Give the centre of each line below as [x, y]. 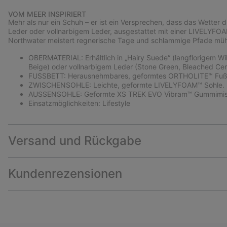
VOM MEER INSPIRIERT [47, 14]
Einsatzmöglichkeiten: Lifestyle [79, 103]
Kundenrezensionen [65, 173]
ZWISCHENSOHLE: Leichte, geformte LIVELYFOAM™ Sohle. [126, 85]
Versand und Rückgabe [75, 140]
